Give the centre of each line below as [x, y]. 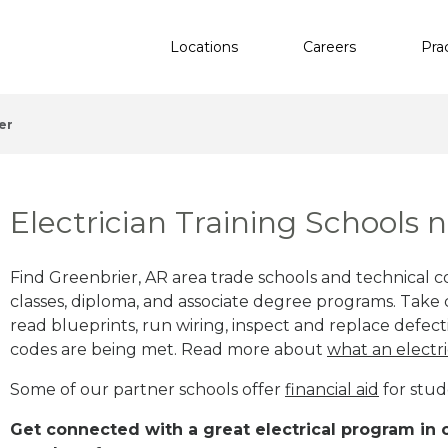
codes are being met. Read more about [168, 349]
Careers [329, 46]
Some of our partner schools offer [147, 389]
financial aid [332, 389]
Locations [204, 46]
